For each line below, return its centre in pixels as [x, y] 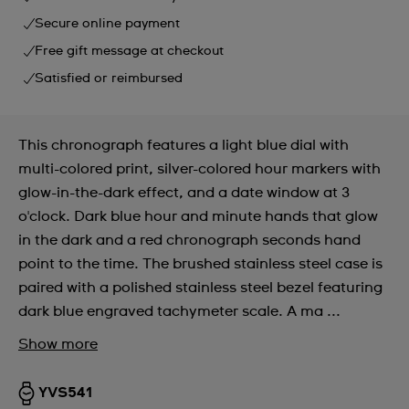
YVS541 [65, 392]
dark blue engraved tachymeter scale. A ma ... [179, 311]
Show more [58, 344]
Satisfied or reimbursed [109, 78]
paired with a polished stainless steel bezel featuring [200, 287]
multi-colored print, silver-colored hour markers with [199, 168]
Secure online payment [107, 23]
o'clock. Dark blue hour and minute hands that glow [198, 216]
